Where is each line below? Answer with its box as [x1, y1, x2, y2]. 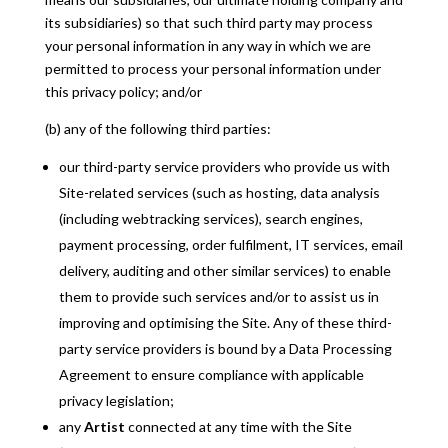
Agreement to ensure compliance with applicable [58, 366, 364, 383]
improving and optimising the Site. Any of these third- [58, 314, 392, 331]
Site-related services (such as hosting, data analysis [58, 184, 380, 201]
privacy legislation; [58, 392, 174, 409]
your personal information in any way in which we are [44, 37, 371, 54]
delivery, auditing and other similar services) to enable [58, 262, 391, 279]
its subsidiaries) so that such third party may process [44, 14, 373, 31]
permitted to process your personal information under [44, 60, 381, 77]
